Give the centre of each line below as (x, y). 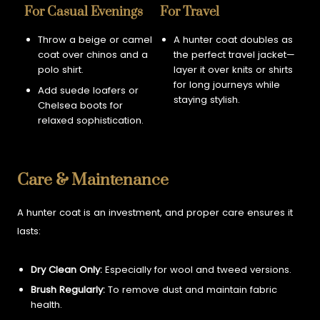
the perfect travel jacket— (234, 55)
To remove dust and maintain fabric (191, 290)
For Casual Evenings (84, 11)
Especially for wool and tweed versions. (196, 269)
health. (46, 305)
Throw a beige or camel (95, 40)
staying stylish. (206, 100)
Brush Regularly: (67, 290)
